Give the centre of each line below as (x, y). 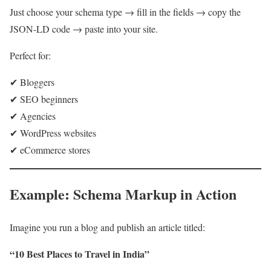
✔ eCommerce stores (50, 150)
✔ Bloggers (32, 82)
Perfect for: (30, 56)
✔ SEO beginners (44, 99)
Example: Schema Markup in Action (123, 194)
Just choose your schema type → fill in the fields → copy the (125, 12)
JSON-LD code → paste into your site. (84, 29)
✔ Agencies (33, 116)
